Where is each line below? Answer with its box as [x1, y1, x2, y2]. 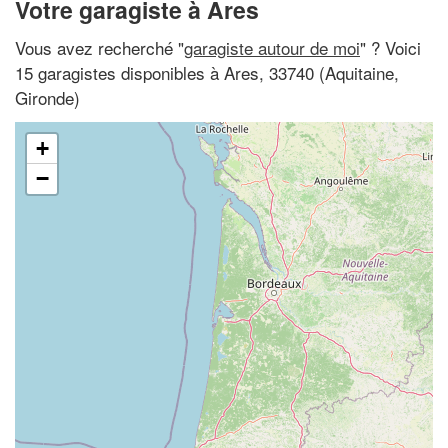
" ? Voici [360, 34, 421, 60]
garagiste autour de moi [184, 34, 360, 60]
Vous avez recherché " [15, 34, 184, 60]
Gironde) [15, 84, 80, 110]
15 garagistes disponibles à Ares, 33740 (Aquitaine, [15, 59, 399, 85]
